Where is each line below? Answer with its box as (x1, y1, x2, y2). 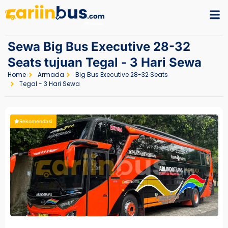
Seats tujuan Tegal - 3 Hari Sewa (8, 54, 202, 70)
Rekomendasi (19, 118, 52, 124)
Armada (37, 70, 64, 79)
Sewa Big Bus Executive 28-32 (8, 39, 190, 54)
